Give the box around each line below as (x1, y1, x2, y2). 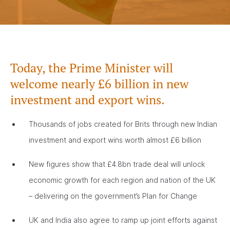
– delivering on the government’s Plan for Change (29, 191, 197, 200)
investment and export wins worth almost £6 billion (29, 136, 201, 144)
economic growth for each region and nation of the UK (29, 176, 216, 184)
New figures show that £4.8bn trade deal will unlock (29, 160, 205, 168)
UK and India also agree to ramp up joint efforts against (29, 216, 217, 224)
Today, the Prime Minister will (10, 60, 173, 76)
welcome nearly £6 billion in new (10, 76, 188, 92)
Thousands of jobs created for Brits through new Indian (29, 120, 217, 128)
